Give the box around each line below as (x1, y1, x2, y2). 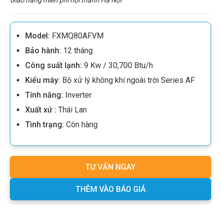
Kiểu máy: (25, 75, 60, 85)
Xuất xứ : (25, 105, 56, 114)
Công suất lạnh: (25, 60, 82, 70)
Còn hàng (66, 119, 98, 129)
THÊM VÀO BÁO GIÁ (75, 184, 146, 194)
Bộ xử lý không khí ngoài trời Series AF (60, 75, 195, 85)
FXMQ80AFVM (50, 31, 104, 40)
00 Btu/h (123, 60, 153, 70)
